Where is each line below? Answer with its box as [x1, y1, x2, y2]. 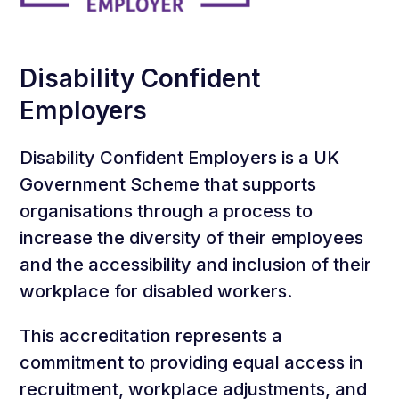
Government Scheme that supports [20, 174, 317, 195]
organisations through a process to [20, 200, 313, 222]
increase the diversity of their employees [20, 227, 364, 248]
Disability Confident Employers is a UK [20, 147, 340, 168]
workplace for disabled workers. [20, 281, 293, 302]
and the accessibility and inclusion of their [20, 254, 372, 275]
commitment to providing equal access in [20, 352, 364, 373]
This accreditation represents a [20, 325, 283, 346]
